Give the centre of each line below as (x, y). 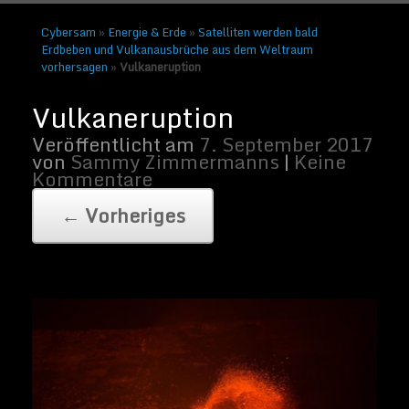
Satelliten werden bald (257, 31)
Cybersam (68, 31)
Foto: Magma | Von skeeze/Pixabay (120, 170)
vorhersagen (74, 66)
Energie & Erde (147, 31)
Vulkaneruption (160, 66)
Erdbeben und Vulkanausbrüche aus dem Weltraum (177, 49)
